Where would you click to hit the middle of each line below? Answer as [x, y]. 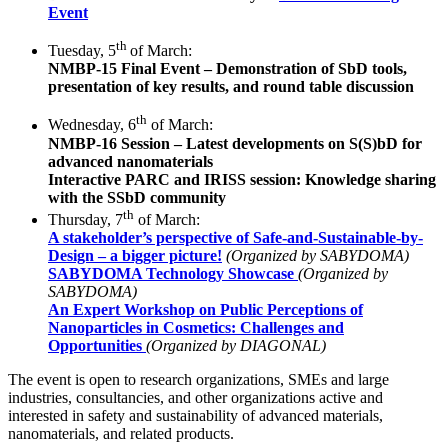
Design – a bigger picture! [135, 255]
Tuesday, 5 [82, 51]
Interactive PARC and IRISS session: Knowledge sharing [242, 179]
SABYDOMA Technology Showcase [173, 273]
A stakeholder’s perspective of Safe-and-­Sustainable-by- [235, 237]
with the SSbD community [137, 197]
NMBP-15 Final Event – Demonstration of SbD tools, [227, 69]
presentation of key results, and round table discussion [231, 87]
